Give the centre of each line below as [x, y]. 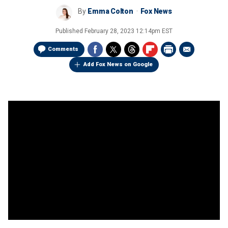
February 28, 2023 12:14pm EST [129, 31]
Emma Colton [110, 11]
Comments [63, 49]
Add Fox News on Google [118, 64]
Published [70, 31]
